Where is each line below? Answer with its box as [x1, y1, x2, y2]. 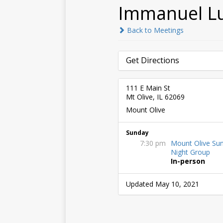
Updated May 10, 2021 [126, 179, 199, 189]
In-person [171, 156, 205, 166]
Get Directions [126, 55, 179, 66]
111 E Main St [126, 83, 170, 93]
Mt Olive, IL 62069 [126, 92, 185, 102]
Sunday [126, 128, 149, 136]
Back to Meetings [125, 25, 184, 35]
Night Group [171, 147, 210, 157]
